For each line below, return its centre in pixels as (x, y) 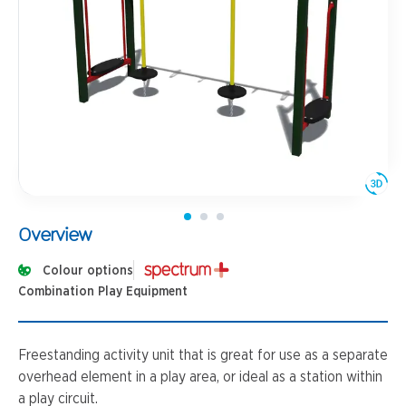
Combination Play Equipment (103, 292)
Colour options (88, 271)
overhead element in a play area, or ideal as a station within (200, 377)
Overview (55, 234)
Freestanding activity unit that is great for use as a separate (203, 355)
